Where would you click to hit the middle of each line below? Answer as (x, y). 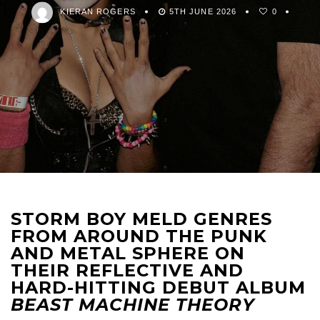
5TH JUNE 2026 (203, 12)
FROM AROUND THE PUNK (139, 236)
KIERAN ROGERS (98, 12)
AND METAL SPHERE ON (128, 253)
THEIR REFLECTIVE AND (127, 270)
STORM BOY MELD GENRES (141, 219)
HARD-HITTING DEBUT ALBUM (158, 287)
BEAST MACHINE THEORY (133, 305)
